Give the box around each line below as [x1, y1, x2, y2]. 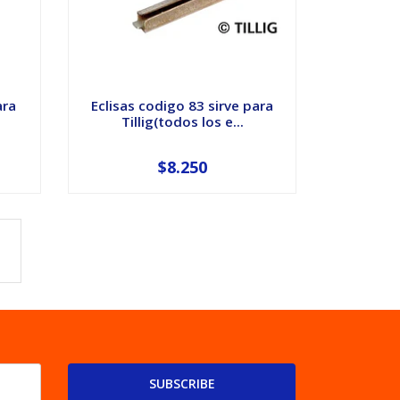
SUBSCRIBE [148, 374, 215, 392]
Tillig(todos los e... [121, 112, 244, 130]
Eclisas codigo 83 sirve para [91, 96, 274, 114]
